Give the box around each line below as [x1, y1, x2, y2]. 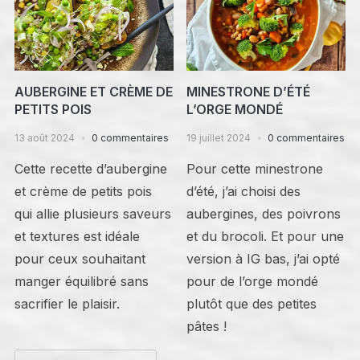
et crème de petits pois [14, 182, 152, 199]
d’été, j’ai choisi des [186, 182, 301, 199]
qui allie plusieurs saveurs [14, 205, 171, 222]
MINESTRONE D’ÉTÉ [186, 83, 311, 100]
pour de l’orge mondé [186, 272, 319, 289]
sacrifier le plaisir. [14, 295, 120, 312]
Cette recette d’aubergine [14, 160, 167, 177]
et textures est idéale [14, 227, 140, 244]
